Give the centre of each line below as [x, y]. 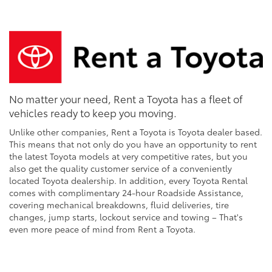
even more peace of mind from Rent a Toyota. [102, 229]
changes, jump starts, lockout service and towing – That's [126, 217]
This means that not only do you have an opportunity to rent [133, 144]
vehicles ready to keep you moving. [93, 113]
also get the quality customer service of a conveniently [121, 168]
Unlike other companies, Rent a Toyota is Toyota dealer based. [136, 132]
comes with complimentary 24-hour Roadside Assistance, [126, 193]
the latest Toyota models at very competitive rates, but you [128, 156]
